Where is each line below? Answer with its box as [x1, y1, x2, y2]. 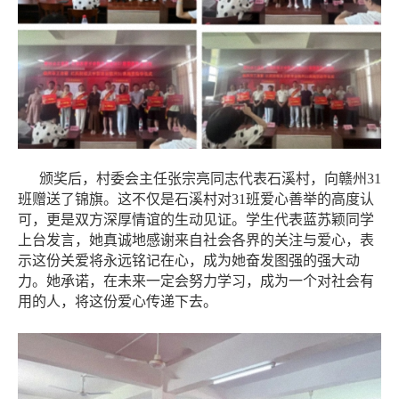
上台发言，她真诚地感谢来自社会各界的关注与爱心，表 [18, 232, 374, 248]
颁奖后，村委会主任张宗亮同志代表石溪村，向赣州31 [39, 170, 381, 186]
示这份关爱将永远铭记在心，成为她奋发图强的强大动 [18, 252, 360, 268]
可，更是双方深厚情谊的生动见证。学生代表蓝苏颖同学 [18, 211, 374, 227]
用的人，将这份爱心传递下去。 [18, 293, 217, 309]
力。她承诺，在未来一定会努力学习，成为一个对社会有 [18, 273, 374, 289]
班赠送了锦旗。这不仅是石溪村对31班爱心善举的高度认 [18, 191, 374, 207]
